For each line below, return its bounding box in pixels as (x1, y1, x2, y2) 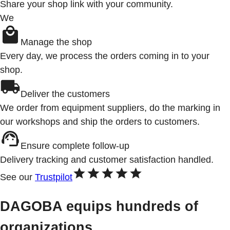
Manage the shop (21, 36, 92, 47)
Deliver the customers (21, 88, 110, 99)
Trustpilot (35, 171, 72, 183)
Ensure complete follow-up (21, 140, 129, 151)
